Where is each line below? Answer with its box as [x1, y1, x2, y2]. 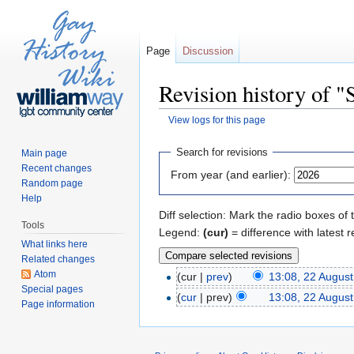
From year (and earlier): [171, 168, 291, 181]
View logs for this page [168, 115, 265, 126]
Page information [21, 298, 96, 310]
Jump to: [159, 126, 205, 139]
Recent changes [21, 162, 92, 174]
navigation [205, 126, 257, 139]
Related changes [21, 253, 96, 265]
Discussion [183, 45, 233, 57]
